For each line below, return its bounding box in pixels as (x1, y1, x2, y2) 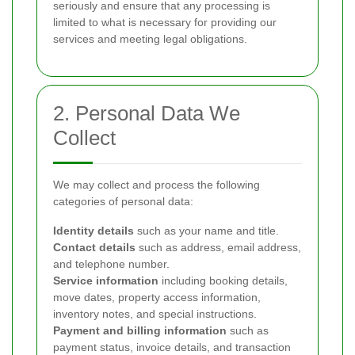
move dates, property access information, (53, 291, 261, 303)
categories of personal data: (53, 195, 193, 208)
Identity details (53, 224, 134, 237)
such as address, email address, (136, 241, 301, 254)
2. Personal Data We (53, 101, 240, 125)
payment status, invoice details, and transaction (53, 341, 291, 353)
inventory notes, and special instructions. (53, 307, 257, 320)
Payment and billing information (53, 324, 227, 337)
